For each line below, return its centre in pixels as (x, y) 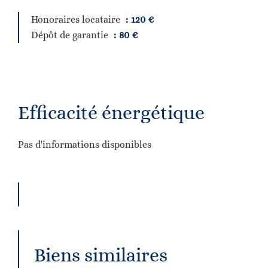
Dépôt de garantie (71, 35)
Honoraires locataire (77, 19)
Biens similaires (101, 255)
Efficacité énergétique (111, 112)
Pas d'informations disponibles (85, 144)
